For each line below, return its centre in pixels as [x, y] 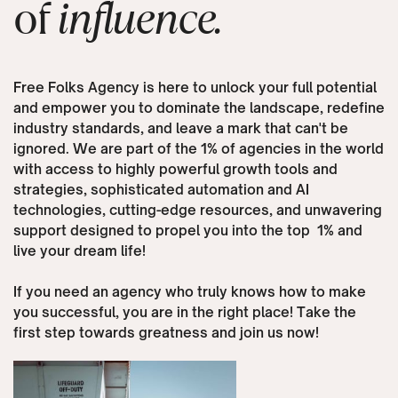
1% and [339, 231]
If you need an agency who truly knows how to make [189, 292]
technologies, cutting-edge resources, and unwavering [197, 211]
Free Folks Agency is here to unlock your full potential [195, 88]
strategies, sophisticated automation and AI [161, 190]
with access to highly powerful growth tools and [175, 170]
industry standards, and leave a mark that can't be [180, 129]
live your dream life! [79, 251]
